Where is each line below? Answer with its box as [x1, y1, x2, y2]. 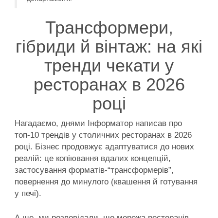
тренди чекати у [44, 55, 174, 76]
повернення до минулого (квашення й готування [15, 177, 198, 187]
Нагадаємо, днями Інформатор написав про [15, 119, 182, 128]
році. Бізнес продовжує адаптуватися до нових [15, 142, 194, 152]
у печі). [15, 189, 41, 199]
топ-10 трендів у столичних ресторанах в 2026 [15, 130, 192, 140]
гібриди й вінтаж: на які [16, 36, 202, 57]
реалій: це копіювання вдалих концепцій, [15, 154, 171, 163]
